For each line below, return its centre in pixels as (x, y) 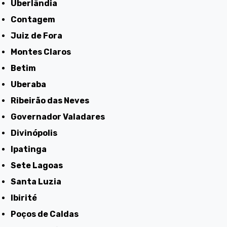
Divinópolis (37, 133)
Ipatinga (30, 149)
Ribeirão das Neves (53, 100)
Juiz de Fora (40, 35)
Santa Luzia (39, 181)
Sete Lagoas (40, 165)
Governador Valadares (61, 117)
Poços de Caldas (48, 214)
